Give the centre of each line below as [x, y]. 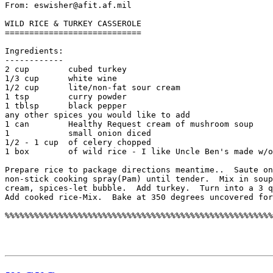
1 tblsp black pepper [66, 106]
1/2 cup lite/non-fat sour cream [93, 88]
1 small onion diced [78, 133]
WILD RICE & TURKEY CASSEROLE [73, 24]
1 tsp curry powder [66, 97]
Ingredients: [34, 51]
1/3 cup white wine [61, 79]
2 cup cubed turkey [66, 69]
